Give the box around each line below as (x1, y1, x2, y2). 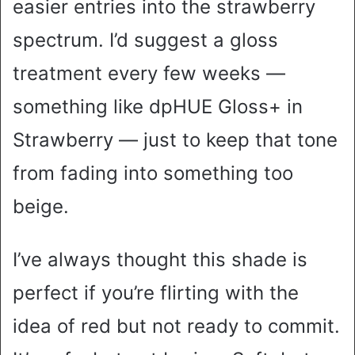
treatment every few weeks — (13, 61, 285, 85)
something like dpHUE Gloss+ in (13, 94, 303, 118)
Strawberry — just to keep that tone (13, 128, 338, 151)
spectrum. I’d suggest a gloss (13, 28, 278, 52)
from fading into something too (13, 161, 293, 185)
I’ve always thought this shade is (13, 247, 307, 271)
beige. (13, 194, 69, 218)
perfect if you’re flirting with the (13, 281, 299, 304)
